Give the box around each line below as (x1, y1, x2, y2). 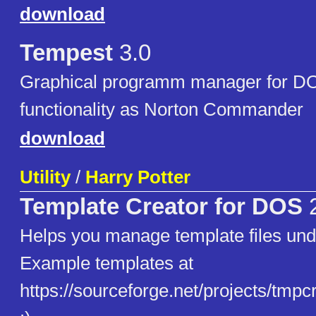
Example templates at (20, 253, 193, 274)
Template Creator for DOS (20, 194, 303, 220)
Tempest (20, 40, 113, 66)
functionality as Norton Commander (20, 99, 303, 121)
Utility (20, 166, 71, 188)
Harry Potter (85, 166, 190, 188)
